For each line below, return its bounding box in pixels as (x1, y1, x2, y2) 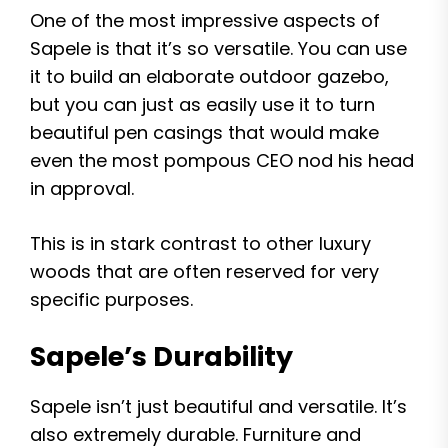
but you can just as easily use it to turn (30, 92, 375, 117)
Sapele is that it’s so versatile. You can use (30, 36, 407, 61)
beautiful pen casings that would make (30, 120, 379, 145)
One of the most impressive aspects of (30, 8, 380, 33)
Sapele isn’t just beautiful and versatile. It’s (30, 394, 407, 419)
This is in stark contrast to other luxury (30, 231, 371, 256)
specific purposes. (30, 287, 193, 312)
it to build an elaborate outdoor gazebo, (30, 64, 389, 89)
